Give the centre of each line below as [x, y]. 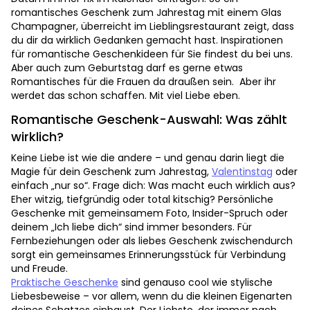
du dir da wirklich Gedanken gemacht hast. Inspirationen [147, 40]
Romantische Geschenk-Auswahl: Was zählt [149, 120]
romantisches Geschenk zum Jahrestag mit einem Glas [146, 13]
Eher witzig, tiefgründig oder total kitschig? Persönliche [142, 200]
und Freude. [39, 269]
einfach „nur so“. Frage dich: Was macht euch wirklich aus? [153, 186]
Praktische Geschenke [65, 283]
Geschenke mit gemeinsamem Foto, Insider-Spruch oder [149, 213]
